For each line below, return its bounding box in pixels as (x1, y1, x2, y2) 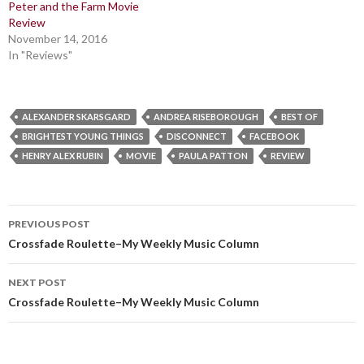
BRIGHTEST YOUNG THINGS (22, 131, 144, 142)
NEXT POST (8, 276, 67, 289)
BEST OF (281, 111, 318, 123)
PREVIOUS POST (8, 218, 90, 231)
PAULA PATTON (179, 150, 248, 162)
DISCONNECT (167, 131, 227, 142)
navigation (7, 233, 110, 260)
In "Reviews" (8, 48, 72, 63)
